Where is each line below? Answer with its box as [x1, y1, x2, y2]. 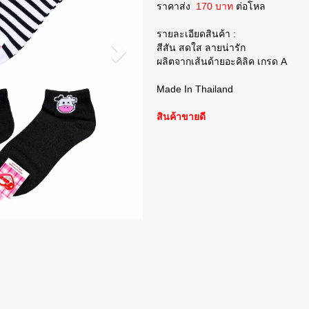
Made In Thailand [157, 83, 233, 95]
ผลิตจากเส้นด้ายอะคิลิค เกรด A [157, 56, 287, 68]
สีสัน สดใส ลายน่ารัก [157, 42, 246, 54]
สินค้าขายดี [157, 111, 206, 123]
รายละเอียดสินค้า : [157, 28, 236, 40]
